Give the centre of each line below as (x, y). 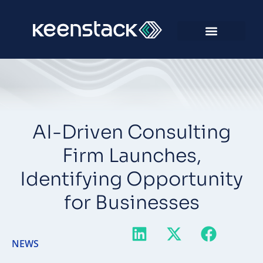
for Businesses (131, 203)
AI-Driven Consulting (131, 132)
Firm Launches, (131, 156)
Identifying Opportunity (131, 179)
